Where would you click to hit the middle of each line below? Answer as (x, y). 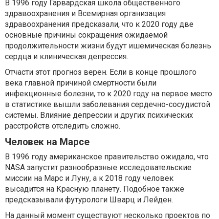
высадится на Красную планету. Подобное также (95, 189)
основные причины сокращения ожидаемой (86, 35)
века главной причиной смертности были (81, 83)
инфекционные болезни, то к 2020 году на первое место (109, 94)
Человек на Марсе (47, 142)
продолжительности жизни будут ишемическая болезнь (108, 46)
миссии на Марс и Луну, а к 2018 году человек (89, 178)
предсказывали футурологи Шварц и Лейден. (89, 200)
